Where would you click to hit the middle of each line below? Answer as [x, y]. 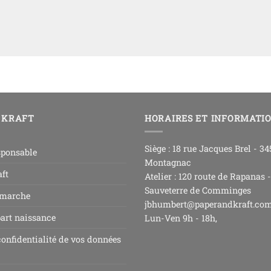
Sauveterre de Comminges [198, 190]
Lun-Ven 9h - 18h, [181, 218]
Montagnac [168, 162]
